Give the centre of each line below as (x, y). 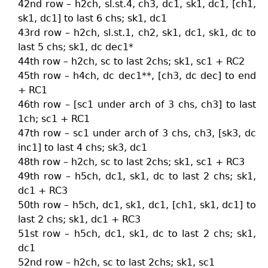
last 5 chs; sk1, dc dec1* (76, 47)
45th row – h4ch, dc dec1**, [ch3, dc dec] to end (137, 76)
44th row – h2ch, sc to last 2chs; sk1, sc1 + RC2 (131, 61)
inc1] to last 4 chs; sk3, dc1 (83, 147)
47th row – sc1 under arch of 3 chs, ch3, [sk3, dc (137, 133)
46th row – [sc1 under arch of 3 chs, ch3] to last (137, 104)
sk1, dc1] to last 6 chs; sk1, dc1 (92, 18)
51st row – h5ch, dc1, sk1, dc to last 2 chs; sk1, (137, 234)
